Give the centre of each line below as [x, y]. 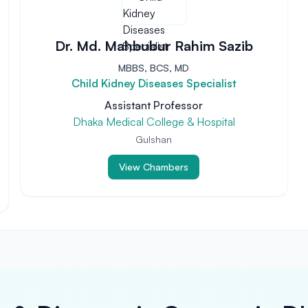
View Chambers [154, 167]
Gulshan [154, 139]
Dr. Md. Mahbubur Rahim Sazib [154, 46]
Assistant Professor [154, 105]
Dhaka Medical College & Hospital [154, 122]
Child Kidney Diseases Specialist [154, 83]
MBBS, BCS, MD [154, 68]
